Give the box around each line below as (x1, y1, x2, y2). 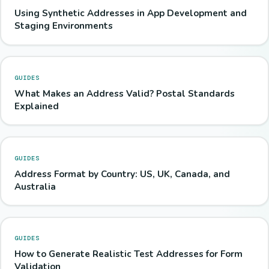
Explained (14, 100, 59, 112)
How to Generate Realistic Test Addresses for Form (14, 248, 243, 261)
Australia (14, 180, 56, 193)
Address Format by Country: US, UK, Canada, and (14, 168, 230, 180)
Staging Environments (14, 20, 113, 32)
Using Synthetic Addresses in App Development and (14, 7, 247, 20)
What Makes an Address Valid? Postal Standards (14, 87, 235, 100)
